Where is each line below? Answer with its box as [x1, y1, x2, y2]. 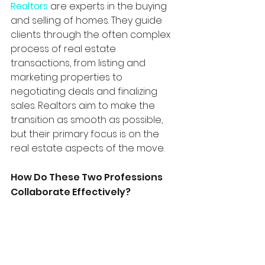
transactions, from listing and [11, 56, 148, 70]
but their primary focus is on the [11, 127, 161, 141]
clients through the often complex [11, 28, 173, 42]
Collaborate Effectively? [11, 185, 132, 199]
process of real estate [11, 42, 118, 56]
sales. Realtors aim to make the [11, 99, 157, 113]
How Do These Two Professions [11, 170, 164, 185]
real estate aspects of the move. [11, 141, 164, 156]
